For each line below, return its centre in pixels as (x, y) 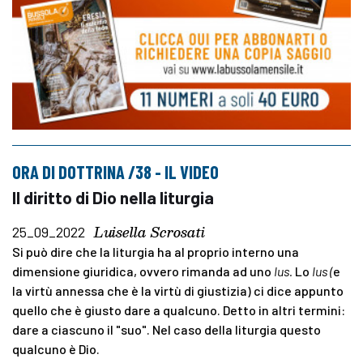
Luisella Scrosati (149, 232)
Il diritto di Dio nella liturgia (113, 197)
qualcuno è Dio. (56, 348)
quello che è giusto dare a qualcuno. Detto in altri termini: (179, 310)
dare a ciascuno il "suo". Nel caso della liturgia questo (167, 329)
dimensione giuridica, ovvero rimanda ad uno (143, 271)
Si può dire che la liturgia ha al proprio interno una (156, 251)
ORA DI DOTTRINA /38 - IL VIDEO (115, 171)
